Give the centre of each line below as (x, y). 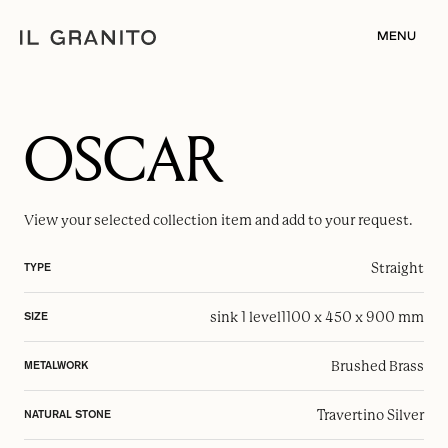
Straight (397, 268)
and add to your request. (332, 220)
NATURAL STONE (67, 414)
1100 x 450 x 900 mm (352, 317)
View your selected (88, 220)
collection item (202, 220)
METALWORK (56, 365)
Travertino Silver (370, 415)
